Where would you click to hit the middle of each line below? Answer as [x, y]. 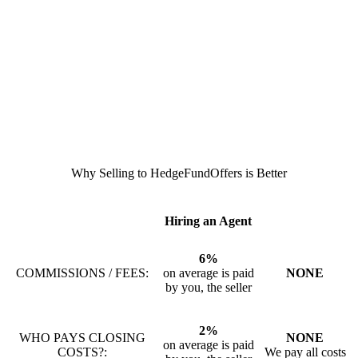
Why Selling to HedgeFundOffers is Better [179, 173]
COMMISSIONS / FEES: [82, 273]
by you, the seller [208, 288]
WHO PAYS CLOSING [82, 338]
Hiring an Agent [208, 221]
